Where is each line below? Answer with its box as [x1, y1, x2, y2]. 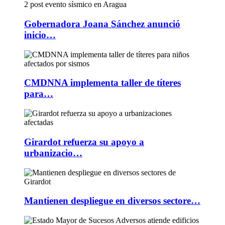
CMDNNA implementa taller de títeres [24, 77, 181, 88]
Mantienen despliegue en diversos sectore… [24, 195, 200, 206]
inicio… [24, 30, 56, 40]
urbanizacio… [24, 147, 82, 158]
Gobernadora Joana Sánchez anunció [24, 19, 180, 29]
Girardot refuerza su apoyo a [24, 136, 144, 147]
